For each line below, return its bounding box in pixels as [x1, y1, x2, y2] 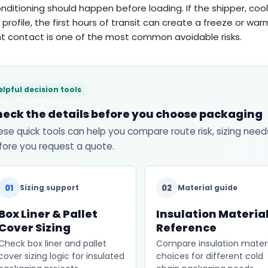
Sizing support [20, 182, 79, 193]
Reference [156, 220, 217, 236]
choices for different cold [156, 250, 263, 263]
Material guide [177, 182, 237, 193]
